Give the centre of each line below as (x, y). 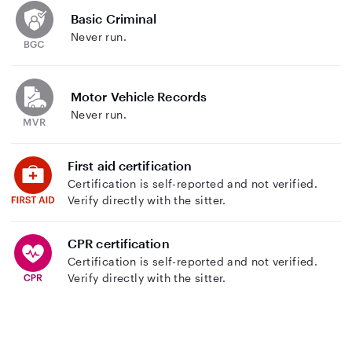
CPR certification (119, 243)
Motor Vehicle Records (139, 96)
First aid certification (130, 165)
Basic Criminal (114, 18)
